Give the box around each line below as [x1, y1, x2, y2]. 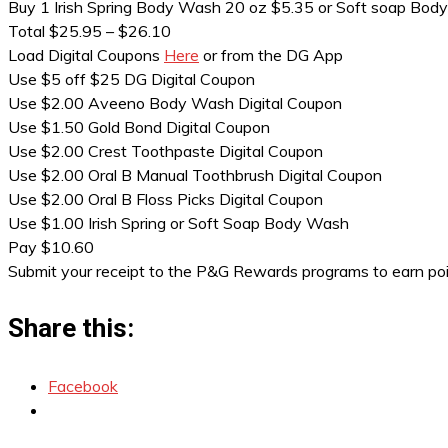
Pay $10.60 [8, 237, 94, 257]
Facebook [48, 376, 118, 396]
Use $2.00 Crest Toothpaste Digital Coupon [8, 141, 323, 161]
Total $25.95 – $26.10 [8, 21, 171, 41]
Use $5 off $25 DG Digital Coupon [8, 69, 255, 89]
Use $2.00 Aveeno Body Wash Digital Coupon [8, 93, 342, 113]
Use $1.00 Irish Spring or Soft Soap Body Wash [8, 213, 349, 233]
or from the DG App [199, 45, 343, 65]
